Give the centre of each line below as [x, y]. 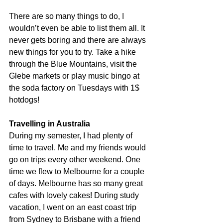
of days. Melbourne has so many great [77, 184]
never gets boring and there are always [78, 40]
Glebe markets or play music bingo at [75, 76]
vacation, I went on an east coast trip [74, 208]
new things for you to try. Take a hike [73, 52]
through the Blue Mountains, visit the [74, 64]
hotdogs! [24, 100]
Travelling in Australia [51, 124]
